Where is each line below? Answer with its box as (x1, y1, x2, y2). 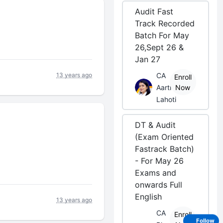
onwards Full (135, 180, 183, 190)
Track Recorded (135, 18, 195, 28)
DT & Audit (135, 120, 176, 130)
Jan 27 (135, 54, 161, 64)
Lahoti (156, 95, 177, 104)
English (135, 192, 162, 202)
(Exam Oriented (135, 132, 194, 142)
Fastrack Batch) (135, 144, 195, 154)
